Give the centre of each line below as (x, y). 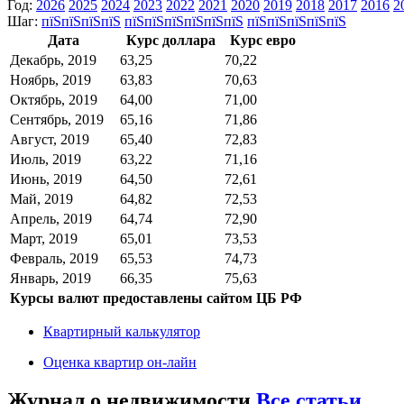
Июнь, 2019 (46, 179)
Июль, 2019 (46, 159)
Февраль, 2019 (54, 258)
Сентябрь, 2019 (57, 119)
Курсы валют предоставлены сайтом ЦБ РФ (156, 298)
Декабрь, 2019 (53, 60)
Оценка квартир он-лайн (120, 362)
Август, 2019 (50, 139)
